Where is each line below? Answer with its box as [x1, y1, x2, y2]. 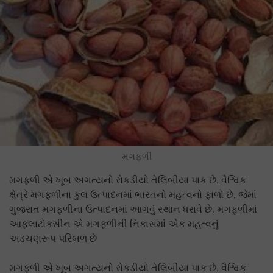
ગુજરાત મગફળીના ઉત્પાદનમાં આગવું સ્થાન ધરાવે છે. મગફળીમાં [9, 202, 257, 216]
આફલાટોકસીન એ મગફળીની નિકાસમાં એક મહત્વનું [9, 217, 219, 230]
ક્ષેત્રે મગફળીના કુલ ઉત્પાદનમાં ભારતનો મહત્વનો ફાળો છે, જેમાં [9, 188, 257, 201]
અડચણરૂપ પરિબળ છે [9, 232, 97, 245]
